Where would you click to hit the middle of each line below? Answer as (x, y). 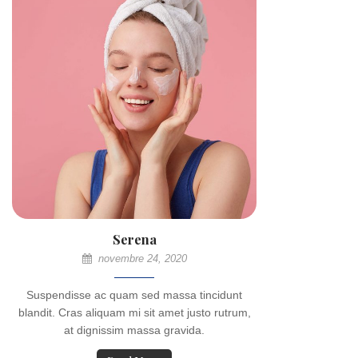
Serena (134, 239)
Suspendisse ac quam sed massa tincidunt (134, 295)
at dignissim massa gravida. (134, 330)
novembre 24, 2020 (141, 259)
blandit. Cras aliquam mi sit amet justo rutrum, (134, 312)
